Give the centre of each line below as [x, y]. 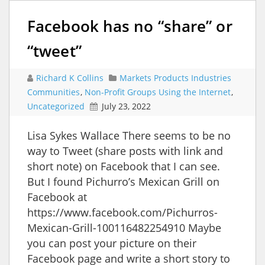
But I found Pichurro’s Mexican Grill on [123, 181]
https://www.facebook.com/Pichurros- [122, 212]
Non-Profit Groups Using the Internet [158, 92]
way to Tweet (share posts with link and [125, 151]
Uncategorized [56, 106]
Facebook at [57, 197]
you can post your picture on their [112, 243]
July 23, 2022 [126, 106]
